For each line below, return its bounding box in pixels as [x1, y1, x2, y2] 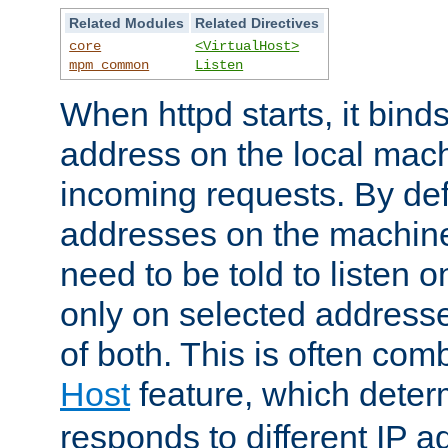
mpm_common [69, 56, 150, 73]
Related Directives [195, 14, 320, 31]
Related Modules [69, 14, 185, 31]
